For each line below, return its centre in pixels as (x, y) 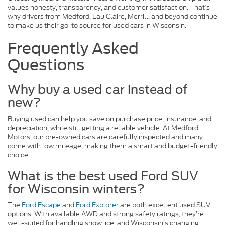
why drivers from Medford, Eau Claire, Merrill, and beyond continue (113, 17)
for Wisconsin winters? (76, 189)
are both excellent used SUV (164, 205)
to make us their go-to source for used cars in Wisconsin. (97, 26)
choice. (19, 155)
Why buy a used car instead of (98, 90)
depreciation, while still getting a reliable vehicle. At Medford (103, 128)
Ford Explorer (97, 205)
